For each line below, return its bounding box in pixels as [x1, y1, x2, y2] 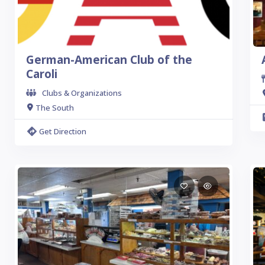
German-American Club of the [26, 52, 192, 67]
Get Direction [39, 126, 86, 137]
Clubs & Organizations [42, 88, 122, 98]
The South [35, 102, 74, 113]
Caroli [26, 66, 57, 82]
